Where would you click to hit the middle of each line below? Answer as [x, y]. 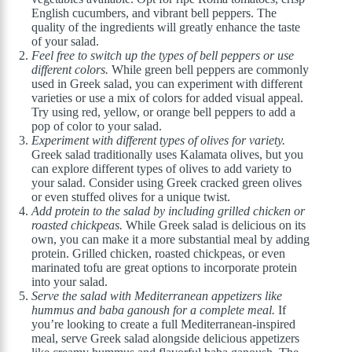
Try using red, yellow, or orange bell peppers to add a [163, 112]
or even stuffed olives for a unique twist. [131, 197]
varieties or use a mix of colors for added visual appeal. [167, 98]
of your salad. [65, 42]
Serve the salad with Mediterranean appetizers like [157, 296]
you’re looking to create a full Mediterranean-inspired [163, 324]
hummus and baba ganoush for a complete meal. [153, 310]
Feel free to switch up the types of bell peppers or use [163, 56]
